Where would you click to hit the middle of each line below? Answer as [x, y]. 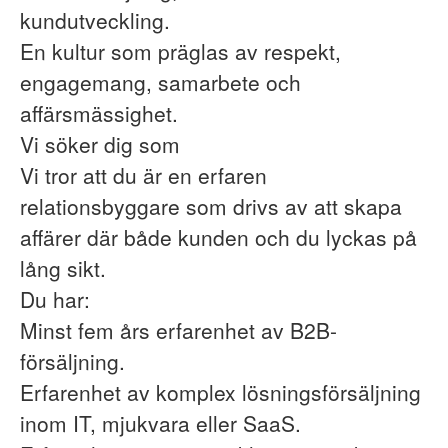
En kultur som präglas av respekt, [180, 51]
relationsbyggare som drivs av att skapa [211, 206]
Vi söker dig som [100, 144]
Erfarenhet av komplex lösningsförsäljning [220, 392]
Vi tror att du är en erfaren [143, 175]
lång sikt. [63, 268]
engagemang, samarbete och [160, 82]
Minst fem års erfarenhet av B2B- [178, 330]
